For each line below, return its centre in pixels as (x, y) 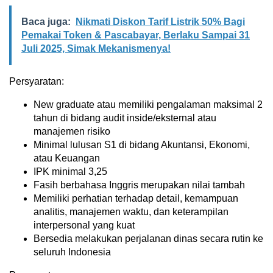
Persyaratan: (37, 82)
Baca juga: (46, 22)
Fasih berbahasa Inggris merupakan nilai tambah (139, 185)
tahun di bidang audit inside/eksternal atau (125, 118)
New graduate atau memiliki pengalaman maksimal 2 (148, 105)
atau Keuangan (67, 158)
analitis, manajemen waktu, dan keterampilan (131, 212)
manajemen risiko (72, 132)
